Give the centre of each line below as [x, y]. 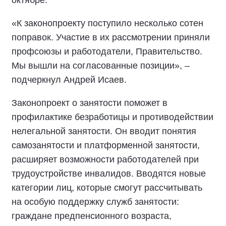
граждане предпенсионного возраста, [92, 216]
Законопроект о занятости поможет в [90, 103]
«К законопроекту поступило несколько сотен [107, 23]
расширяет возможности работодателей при [105, 159]
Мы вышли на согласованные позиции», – [101, 66]
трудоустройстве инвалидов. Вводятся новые [109, 174]
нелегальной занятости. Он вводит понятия [104, 131]
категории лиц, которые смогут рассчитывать [107, 188]
